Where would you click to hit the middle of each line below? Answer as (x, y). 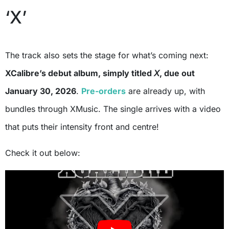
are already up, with (165, 91)
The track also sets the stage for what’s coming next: (107, 55)
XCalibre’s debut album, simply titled (79, 73)
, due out (177, 73)
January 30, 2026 (41, 91)
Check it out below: (43, 153)
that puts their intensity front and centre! (82, 127)
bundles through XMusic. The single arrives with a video (113, 109)
